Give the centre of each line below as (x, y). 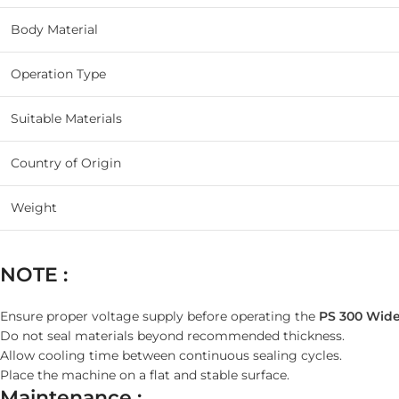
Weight (34, 208)
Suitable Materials (66, 119)
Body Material (54, 30)
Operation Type (58, 74)
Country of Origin (66, 163)
